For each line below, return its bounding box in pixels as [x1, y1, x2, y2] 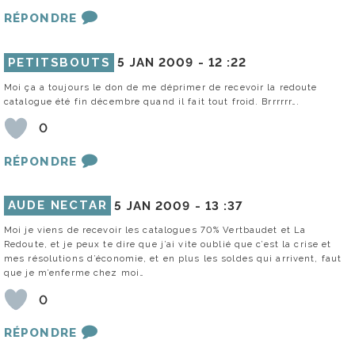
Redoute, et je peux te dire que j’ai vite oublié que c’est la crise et [4, 239, 332, 250]
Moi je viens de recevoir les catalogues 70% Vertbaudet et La [4, 224, 307, 236]
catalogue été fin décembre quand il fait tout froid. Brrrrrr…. [4, 95, 300, 107]
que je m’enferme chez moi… [4, 267, 145, 279]
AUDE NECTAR [7, 198, 108, 213]
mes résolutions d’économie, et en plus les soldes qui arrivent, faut [4, 253, 342, 265]
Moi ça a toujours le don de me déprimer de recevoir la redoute [4, 81, 318, 93]
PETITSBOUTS [7, 55, 111, 70]
